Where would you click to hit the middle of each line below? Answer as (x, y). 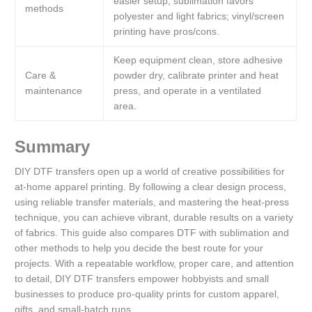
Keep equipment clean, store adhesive (198, 61)
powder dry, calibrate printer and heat (196, 76)
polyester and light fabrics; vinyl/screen (198, 17)
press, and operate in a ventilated (187, 91)
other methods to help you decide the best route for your (139, 249)
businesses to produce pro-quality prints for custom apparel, (147, 295)
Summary (53, 147)
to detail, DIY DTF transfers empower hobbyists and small (142, 279)
